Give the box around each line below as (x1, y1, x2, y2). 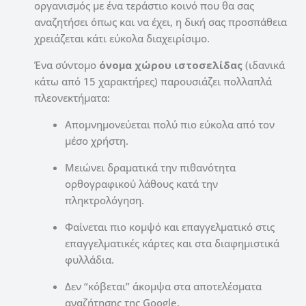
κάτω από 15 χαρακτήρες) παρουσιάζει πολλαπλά (34, 74, 272, 88)
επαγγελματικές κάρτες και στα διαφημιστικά (65, 236, 279, 250)
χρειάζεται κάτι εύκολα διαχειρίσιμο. (34, 31, 210, 45)
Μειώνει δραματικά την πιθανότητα (65, 160, 236, 174)
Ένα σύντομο (34, 57, 99, 72)
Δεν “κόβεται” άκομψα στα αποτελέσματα (65, 279, 262, 293)
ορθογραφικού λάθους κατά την (65, 176, 218, 191)
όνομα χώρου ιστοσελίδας (99, 57, 242, 72)
